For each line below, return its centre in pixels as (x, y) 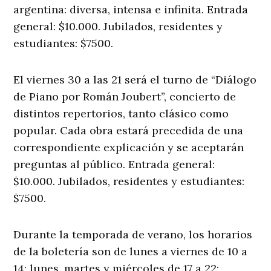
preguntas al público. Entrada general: (114, 165)
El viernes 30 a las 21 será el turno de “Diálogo (135, 80)
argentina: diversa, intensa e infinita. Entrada (131, 10)
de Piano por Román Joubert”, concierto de (125, 97)
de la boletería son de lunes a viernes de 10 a (131, 252)
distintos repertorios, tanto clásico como (121, 114)
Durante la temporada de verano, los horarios (133, 235)
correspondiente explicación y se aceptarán (129, 148)
